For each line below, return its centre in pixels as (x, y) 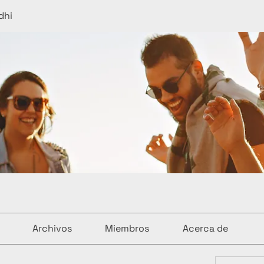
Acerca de (205, 228)
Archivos (52, 228)
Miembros (127, 228)
